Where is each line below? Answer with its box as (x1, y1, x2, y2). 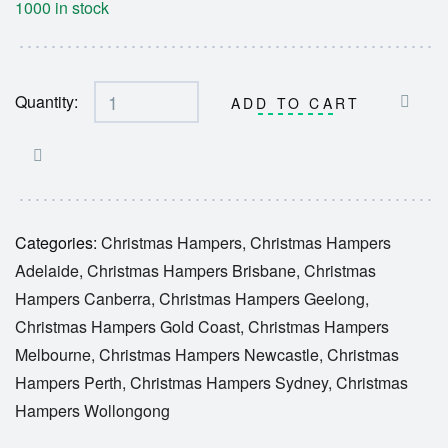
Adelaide (15, 259, 79, 282)
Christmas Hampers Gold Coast (15, 315, 240, 338)
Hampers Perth (15, 371, 122, 394)
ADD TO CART (231, 93, 361, 113)
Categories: (15, 231, 101, 254)
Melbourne (15, 343, 91, 366)
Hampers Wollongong (15, 399, 170, 422)
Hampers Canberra (15, 287, 151, 310)
